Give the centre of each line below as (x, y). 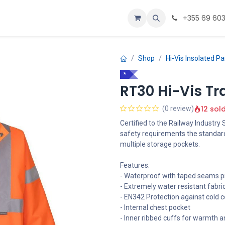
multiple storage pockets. (160, 144)
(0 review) (178, 108)
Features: (135, 165)
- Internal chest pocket (155, 207)
